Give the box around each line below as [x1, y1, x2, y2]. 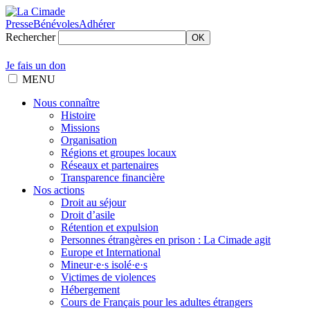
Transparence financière [61, 172, 165, 183]
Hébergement [61, 284, 120, 295]
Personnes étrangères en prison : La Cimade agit [61, 234, 271, 246]
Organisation [61, 134, 117, 146]
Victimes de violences [61, 271, 156, 283]
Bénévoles [33, 18, 79, 30]
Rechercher [6, 31, 55, 43]
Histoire [61, 109, 95, 121]
